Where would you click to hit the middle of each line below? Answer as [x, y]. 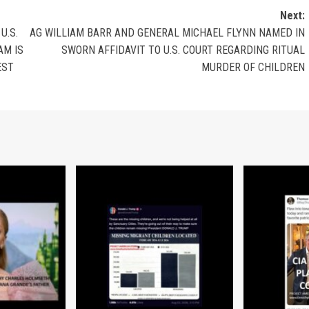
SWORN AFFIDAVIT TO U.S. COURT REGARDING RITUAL [183, 50]
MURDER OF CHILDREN [253, 68]
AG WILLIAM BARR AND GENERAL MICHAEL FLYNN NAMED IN [167, 33]
